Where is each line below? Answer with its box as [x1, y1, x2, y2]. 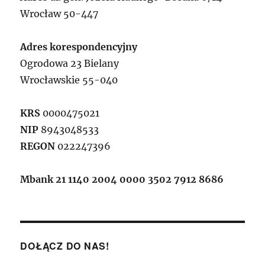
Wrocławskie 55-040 [20, 74, 118, 86]
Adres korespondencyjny [20, 41, 138, 53]
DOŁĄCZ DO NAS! [20, 239, 109, 253]
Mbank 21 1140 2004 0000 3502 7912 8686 [20, 173, 224, 186]
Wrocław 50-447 [20, 8, 99, 20]
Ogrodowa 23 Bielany [20, 57, 119, 70]
